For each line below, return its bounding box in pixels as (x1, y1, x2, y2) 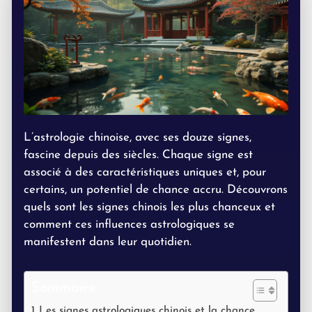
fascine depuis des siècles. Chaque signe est (24, 148, 253, 161)
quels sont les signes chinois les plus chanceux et (24, 201, 275, 213)
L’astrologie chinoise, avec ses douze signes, (24, 131, 251, 143)
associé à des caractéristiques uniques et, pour (24, 166, 266, 178)
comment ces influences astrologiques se (24, 218, 235, 231)
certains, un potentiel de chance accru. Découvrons (24, 183, 288, 196)
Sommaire (31, 281, 96, 296)
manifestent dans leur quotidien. (24, 235, 192, 248)
